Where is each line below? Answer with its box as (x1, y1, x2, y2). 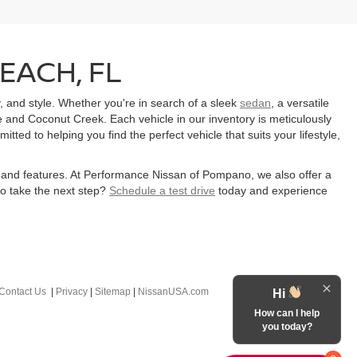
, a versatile (271, 96, 329, 109)
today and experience (215, 183, 328, 197)
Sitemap (95, 285, 131, 297)
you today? (261, 321, 312, 332)
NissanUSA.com (138, 285, 209, 297)
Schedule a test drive (109, 183, 215, 197)
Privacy (56, 285, 88, 297)
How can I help (254, 308, 320, 319)
